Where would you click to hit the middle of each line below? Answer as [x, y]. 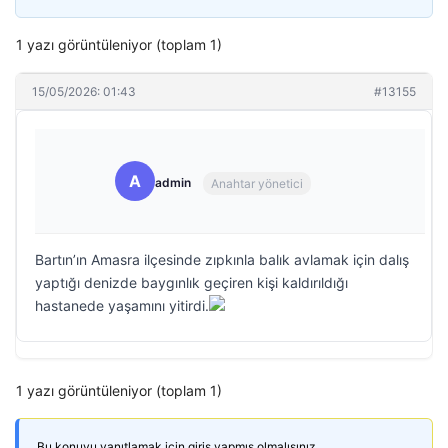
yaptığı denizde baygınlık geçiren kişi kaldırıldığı [191, 282]
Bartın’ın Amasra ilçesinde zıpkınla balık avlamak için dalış [222, 259]
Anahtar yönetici [257, 183]
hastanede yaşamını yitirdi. [122, 305]
